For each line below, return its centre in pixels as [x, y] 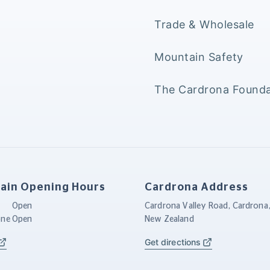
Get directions [173, 242]
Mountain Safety [199, 57]
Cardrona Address [196, 187]
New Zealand [169, 219]
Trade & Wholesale [204, 24]
